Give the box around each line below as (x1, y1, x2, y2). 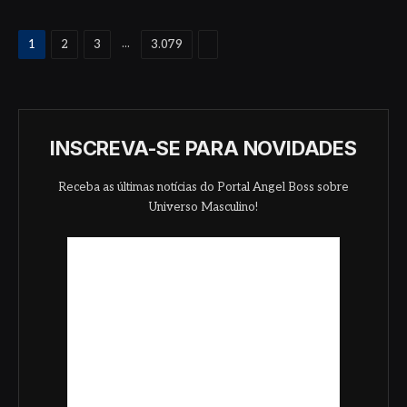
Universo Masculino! (149, 200, 258, 215)
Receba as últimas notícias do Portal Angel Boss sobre (58, 180, 349, 195)
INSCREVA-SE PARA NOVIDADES (50, 136, 357, 161)
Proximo (207, 35, 256, 52)
